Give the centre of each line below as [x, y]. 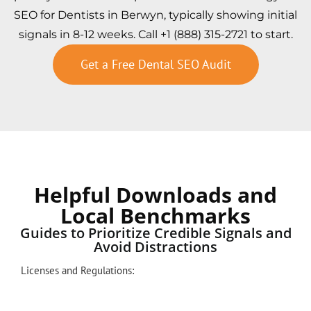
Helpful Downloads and [155, 194]
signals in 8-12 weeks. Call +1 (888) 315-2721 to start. [155, 34]
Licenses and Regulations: [77, 270]
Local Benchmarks [155, 215]
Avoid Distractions [155, 246]
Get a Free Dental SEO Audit [155, 64]
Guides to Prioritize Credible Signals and [155, 233]
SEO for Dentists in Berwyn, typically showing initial [155, 15]
